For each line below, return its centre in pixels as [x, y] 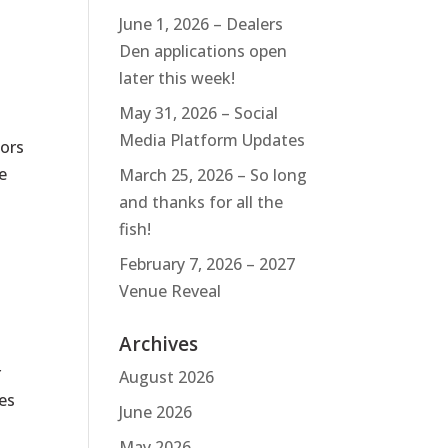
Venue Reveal [170, 290]
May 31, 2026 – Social [199, 112]
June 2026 [156, 411]
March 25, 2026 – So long [213, 174]
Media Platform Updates [212, 139]
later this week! [177, 77]
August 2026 [167, 376]
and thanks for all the [201, 201]
